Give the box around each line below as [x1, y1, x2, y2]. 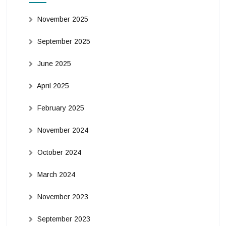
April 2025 [36, 81, 69, 90]
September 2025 [37, 37, 90, 45]
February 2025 [37, 103, 84, 112]
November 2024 [37, 126, 88, 134]
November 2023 [37, 192, 88, 201]
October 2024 [37, 148, 81, 156]
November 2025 [37, 15, 88, 23]
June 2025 [37, 59, 71, 68]
